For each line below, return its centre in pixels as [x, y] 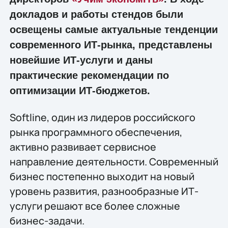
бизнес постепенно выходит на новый [102, 176]
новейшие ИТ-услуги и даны [81, 60]
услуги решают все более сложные [95, 206]
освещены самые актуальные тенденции [113, 30]
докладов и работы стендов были [96, 15]
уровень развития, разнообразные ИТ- [104, 191]
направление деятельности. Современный [114, 161]
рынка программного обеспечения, [96, 132]
